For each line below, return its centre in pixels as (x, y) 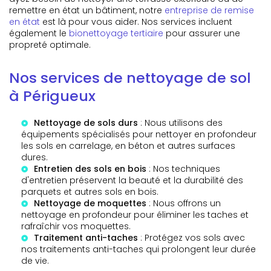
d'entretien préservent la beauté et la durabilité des (132, 180)
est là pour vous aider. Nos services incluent (136, 21)
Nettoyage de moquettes (90, 203)
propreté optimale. (50, 44)
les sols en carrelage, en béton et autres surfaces (128, 145)
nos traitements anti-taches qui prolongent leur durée (139, 249)
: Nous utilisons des (180, 122)
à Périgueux (52, 96)
